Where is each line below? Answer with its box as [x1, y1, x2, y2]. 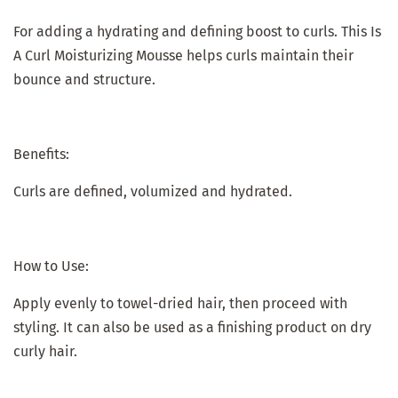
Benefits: [13, 145, 69, 163]
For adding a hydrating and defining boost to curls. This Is [13, 22, 381, 40]
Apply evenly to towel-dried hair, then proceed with [13, 294, 347, 312]
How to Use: [13, 257, 89, 275]
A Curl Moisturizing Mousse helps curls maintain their [13, 46, 354, 64]
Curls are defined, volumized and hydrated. [13, 182, 292, 200]
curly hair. [13, 342, 77, 360]
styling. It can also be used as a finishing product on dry [13, 318, 371, 336]
